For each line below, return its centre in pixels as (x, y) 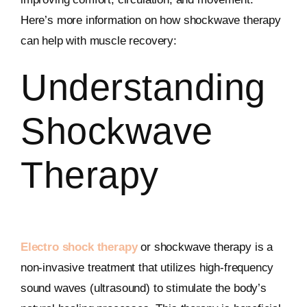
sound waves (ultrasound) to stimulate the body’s (143, 288)
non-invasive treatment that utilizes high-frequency (147, 268)
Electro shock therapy (79, 247)
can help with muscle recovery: (98, 40)
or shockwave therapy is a (205, 247)
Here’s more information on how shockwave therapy (150, 20)
